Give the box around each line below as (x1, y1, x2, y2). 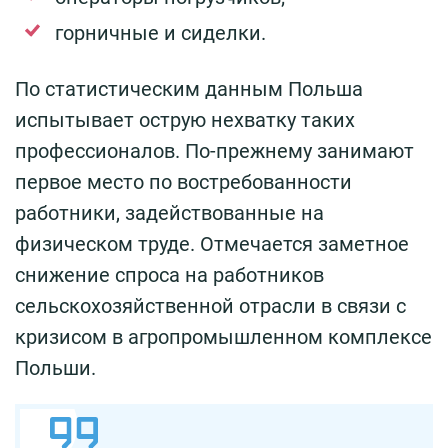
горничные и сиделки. (55, 20, 266, 45)
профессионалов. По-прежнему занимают (15, 138, 414, 163)
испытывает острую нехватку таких (15, 107, 355, 132)
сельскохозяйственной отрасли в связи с (15, 293, 406, 318)
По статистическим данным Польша (15, 76, 363, 101)
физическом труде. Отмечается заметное (15, 231, 409, 256)
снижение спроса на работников (15, 262, 324, 287)
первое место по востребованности (15, 169, 352, 194)
